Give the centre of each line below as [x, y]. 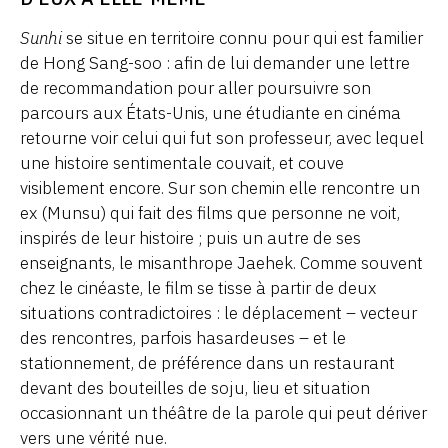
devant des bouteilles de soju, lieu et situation [195, 387]
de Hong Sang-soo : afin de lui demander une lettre [215, 62]
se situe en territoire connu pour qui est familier [242, 37]
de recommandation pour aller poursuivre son [195, 87]
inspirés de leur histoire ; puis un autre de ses [190, 237]
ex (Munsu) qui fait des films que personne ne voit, [210, 212]
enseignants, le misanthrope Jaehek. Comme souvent [221, 262]
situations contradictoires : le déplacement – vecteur [218, 312]
